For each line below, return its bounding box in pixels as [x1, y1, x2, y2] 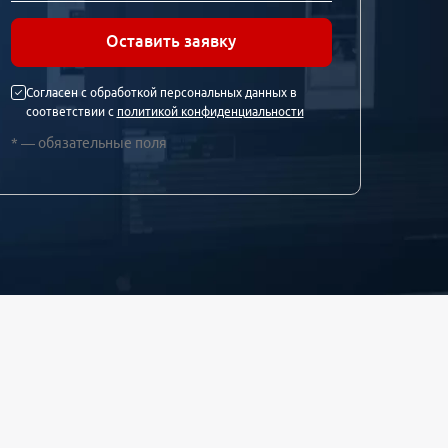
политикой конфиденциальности [116, 104, 304, 118]
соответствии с [25, 104, 117, 118]
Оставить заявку [106, 32, 237, 51]
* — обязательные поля [10, 135, 167, 152]
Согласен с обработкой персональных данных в [25, 85, 297, 99]
